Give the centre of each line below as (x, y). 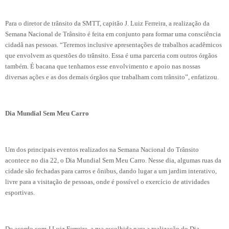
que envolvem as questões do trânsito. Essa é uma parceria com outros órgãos (111, 56)
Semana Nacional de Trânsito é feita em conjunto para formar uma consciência (113, 34)
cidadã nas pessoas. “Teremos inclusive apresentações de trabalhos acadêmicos (113, 45)
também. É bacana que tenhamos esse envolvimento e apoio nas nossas (103, 66)
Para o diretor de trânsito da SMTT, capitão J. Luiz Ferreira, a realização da (107, 24)
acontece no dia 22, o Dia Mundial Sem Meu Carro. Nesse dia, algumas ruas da (113, 160)
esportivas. (20, 192)
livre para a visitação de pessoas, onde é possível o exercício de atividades (107, 182)
